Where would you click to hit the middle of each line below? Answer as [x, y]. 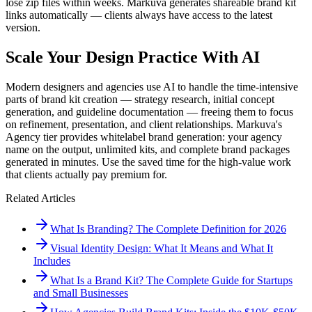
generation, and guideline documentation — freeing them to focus [149, 111]
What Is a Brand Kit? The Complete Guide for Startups [171, 280]
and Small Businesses [81, 292]
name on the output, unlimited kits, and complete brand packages [148, 149]
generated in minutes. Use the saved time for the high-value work [148, 162]
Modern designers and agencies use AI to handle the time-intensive [152, 86]
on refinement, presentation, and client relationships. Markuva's [144, 124]
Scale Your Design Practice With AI [133, 57]
